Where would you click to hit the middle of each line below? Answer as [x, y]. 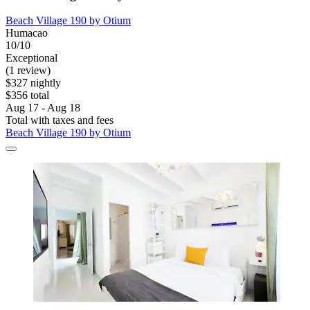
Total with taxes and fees [60, 120]
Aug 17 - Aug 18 [43, 108]
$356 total [27, 95]
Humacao [27, 33]
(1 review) [28, 71]
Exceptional [31, 58]
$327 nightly [33, 83]
